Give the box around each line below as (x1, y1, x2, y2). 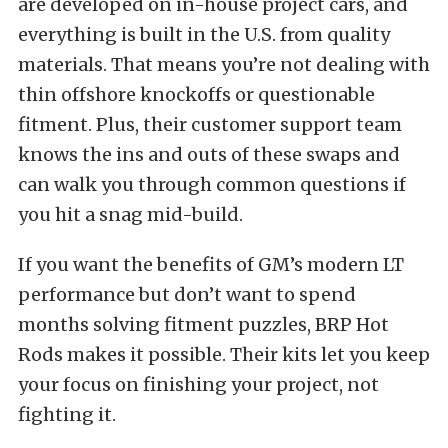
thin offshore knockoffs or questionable (18, 82, 375, 106)
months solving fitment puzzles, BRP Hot (18, 312, 389, 336)
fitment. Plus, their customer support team (18, 112, 402, 136)
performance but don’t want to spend (18, 282, 356, 306)
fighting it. (18, 402, 116, 426)
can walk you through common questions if (18, 172, 406, 196)
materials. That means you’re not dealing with (18, 52, 430, 76)
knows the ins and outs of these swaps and (18, 142, 400, 166)
